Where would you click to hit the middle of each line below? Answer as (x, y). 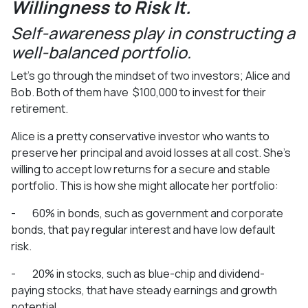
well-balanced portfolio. (101, 52)
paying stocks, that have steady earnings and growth (144, 290)
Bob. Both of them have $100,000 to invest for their (139, 92)
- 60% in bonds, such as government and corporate (147, 213)
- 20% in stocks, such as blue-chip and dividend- (138, 273)
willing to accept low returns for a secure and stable (141, 169)
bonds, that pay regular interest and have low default (143, 229)
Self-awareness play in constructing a (153, 33)
